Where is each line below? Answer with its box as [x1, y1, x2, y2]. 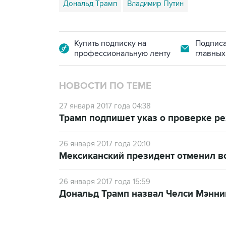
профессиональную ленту [74, 48, 171, 59]
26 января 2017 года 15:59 [59, 177, 150, 186]
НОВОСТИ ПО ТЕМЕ [59, 80, 151, 92]
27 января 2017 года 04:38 [59, 101, 151, 110]
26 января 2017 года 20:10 [59, 139, 150, 148]
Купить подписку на [74, 38, 146, 48]
